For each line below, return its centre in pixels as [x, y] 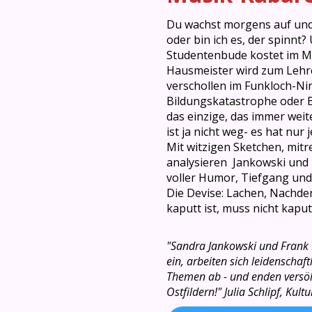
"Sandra [187, 245]
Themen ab [194, 276]
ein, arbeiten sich [209, 261]
